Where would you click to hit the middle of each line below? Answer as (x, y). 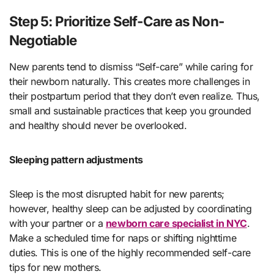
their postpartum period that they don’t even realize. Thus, (135, 96)
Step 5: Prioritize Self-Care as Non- (117, 21)
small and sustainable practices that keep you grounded (130, 110)
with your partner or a (57, 223)
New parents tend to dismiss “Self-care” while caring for (131, 66)
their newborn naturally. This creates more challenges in (130, 81)
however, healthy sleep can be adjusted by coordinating (131, 208)
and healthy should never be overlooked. (98, 125)
